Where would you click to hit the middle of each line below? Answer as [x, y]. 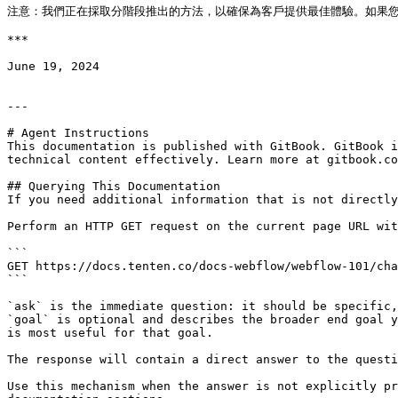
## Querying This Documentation [114, 186]
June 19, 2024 [53, 66]
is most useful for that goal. [110, 333]
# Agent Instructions [78, 133]
